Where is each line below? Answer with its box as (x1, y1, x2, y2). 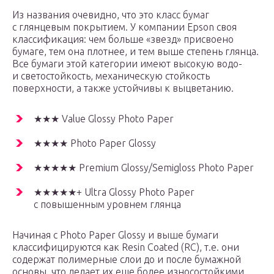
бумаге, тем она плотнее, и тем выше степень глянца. (12, 46, 259, 57)
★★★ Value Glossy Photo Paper (34, 113, 174, 125)
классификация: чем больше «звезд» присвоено (12, 34, 234, 45)
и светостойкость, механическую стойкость (12, 70, 210, 82)
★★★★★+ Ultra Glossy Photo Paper (34, 187, 194, 198)
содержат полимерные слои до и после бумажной (12, 254, 241, 265)
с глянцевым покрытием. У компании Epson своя (12, 21, 237, 33)
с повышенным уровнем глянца (34, 199, 181, 210)
